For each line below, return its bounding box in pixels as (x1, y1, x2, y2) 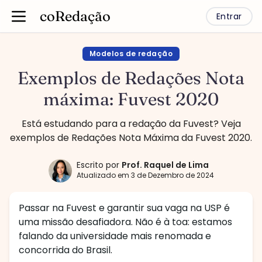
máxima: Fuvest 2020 (43, 88, 219, 110)
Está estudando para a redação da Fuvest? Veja (21, 117, 241, 130)
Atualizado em (76, 170, 131, 180)
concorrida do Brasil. (19, 243, 112, 257)
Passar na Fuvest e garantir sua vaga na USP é (19, 201, 230, 215)
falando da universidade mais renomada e (19, 229, 211, 243)
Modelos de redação (89, 49, 173, 58)
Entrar (216, 10, 242, 22)
